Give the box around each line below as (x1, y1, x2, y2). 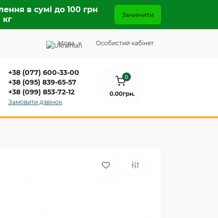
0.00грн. (109, 90, 135, 97)
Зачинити (122, 11, 154, 18)
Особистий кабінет (96, 39, 154, 47)
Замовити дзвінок (8, 98, 62, 106)
